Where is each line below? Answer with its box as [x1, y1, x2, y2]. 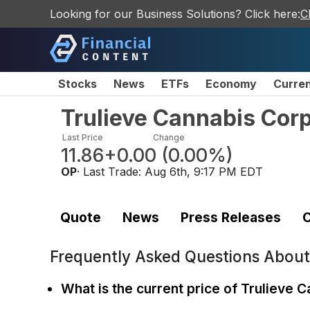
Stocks [58, 77, 97, 91]
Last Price [62, 132, 103, 143]
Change [152, 132, 185, 143]
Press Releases [180, 208, 281, 226]
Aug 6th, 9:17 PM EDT [145, 165, 263, 179]
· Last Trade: [77, 165, 145, 179]
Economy [206, 77, 257, 91]
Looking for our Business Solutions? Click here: [50, 7, 300, 21]
